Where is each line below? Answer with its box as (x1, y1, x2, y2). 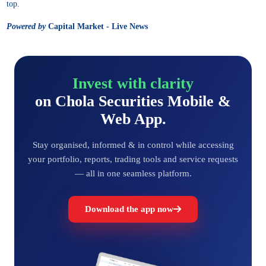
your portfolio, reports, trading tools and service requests (28, 154, 238, 164)
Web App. (100, 110, 166, 128)
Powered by (7, 21, 46, 31)
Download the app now (85, 204, 173, 214)
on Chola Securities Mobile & (35, 92, 231, 110)
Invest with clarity (72, 74, 194, 92)
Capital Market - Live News (46, 21, 148, 31)
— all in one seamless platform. (74, 168, 192, 178)
